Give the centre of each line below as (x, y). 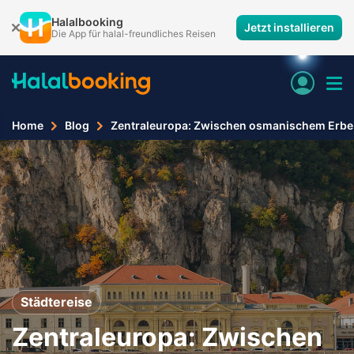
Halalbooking (87, 22)
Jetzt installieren (289, 27)
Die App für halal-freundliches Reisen (134, 34)
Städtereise (56, 302)
